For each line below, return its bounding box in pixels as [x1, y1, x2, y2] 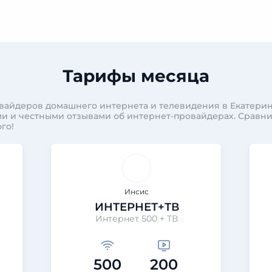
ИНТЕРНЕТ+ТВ [94, 200, 179, 214]
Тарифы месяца [63, 66, 209, 86]
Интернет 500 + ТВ [95, 213, 178, 224]
